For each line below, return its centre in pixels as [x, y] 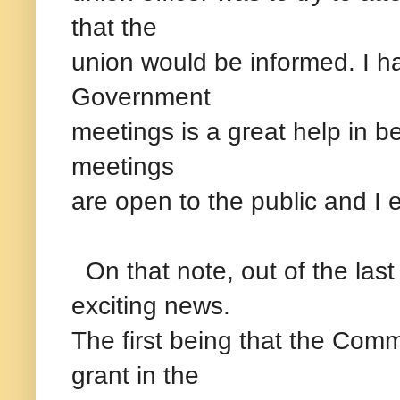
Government [141, 96]
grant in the [135, 375]
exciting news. [151, 305]
